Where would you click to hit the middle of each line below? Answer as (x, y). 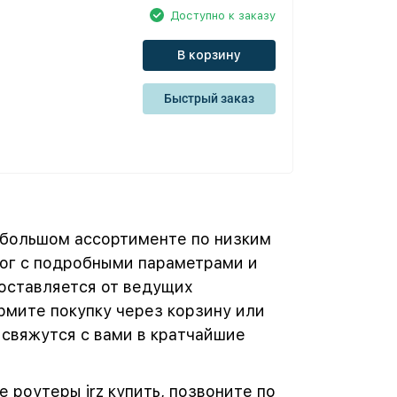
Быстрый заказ (209, 98)
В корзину (209, 55)
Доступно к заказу (223, 15)
